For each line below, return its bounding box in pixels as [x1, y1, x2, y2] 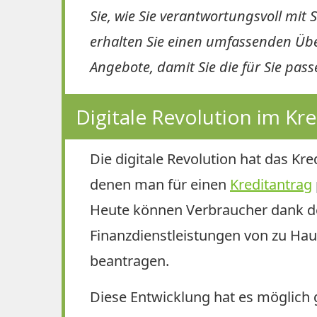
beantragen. [90, 250, 169, 270]
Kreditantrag [230, 174, 312, 194]
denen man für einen [90, 174, 230, 194]
